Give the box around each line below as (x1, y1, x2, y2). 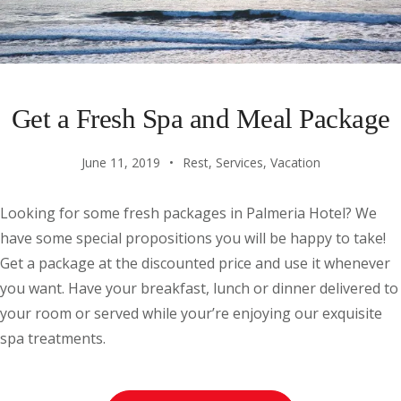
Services (215, 153, 263, 171)
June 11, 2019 (81, 153, 160, 171)
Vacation (269, 153, 320, 171)
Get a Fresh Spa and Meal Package (11, 102, 390, 134)
